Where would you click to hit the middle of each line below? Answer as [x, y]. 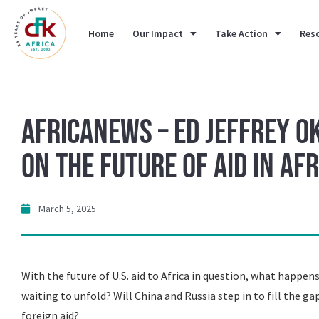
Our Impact [158, 33]
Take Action [242, 33]
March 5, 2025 [67, 209]
